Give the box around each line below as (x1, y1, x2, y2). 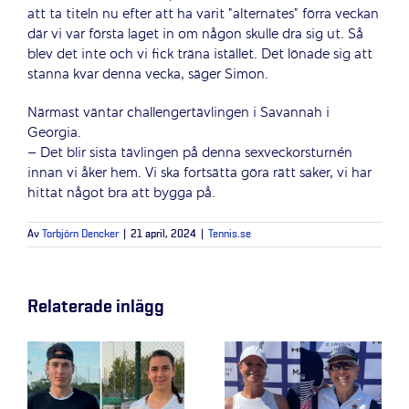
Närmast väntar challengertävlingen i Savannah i (27, 103, 330, 124)
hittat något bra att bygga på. (27, 184, 215, 204)
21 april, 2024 (131, 229, 196, 241)
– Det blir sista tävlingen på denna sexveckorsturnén (27, 143, 352, 164)
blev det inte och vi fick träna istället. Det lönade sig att (27, 45, 372, 66)
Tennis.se (208, 229, 251, 241)
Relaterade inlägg (27, 298, 164, 317)
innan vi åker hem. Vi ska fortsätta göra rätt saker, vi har (27, 163, 372, 184)
